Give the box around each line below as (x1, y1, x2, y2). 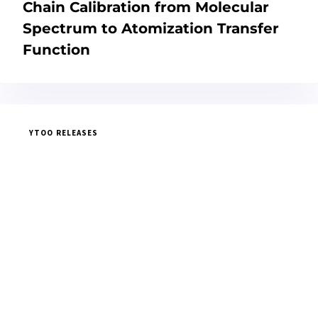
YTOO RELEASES (29, 128, 99, 138)
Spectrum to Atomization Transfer (23, 20, 279, 37)
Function (23, 41, 90, 58)
